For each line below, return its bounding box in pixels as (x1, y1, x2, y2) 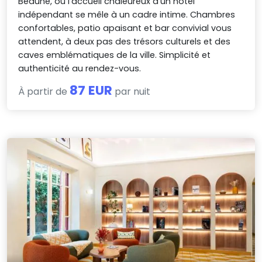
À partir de (18, 84, 70, 98)
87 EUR (70, 81, 113, 99)
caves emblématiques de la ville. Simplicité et (18, 49, 211, 61)
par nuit (112, 84, 151, 98)
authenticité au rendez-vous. (18, 62, 142, 74)
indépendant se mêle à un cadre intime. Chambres (18, 8, 236, 20)
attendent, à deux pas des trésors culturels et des (18, 35, 231, 47)
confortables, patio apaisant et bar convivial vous (18, 22, 232, 34)
